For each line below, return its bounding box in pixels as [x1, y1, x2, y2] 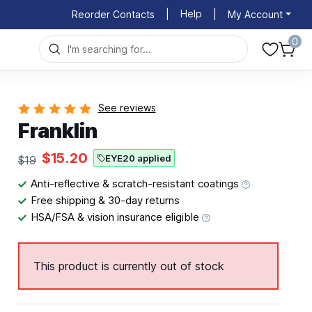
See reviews [97, 102, 156, 114]
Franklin [17, 118, 97, 143]
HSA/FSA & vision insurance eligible [30, 210, 202, 224]
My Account [228, 8, 283, 20]
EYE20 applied [104, 152, 171, 164]
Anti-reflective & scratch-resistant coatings [30, 176, 242, 190]
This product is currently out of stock [33, 258, 224, 273]
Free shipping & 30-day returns [30, 193, 180, 207]
